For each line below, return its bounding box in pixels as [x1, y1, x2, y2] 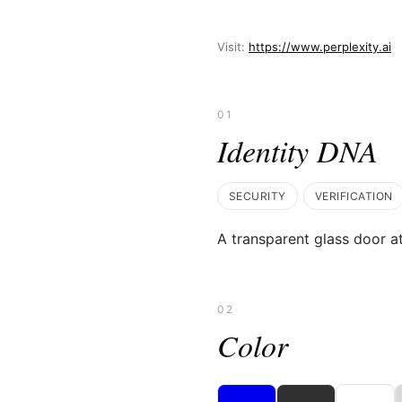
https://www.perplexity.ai [249, 39, 391, 54]
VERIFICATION [314, 189, 393, 203]
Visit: [217, 39, 249, 54]
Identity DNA [217, 130, 378, 170]
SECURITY [229, 189, 286, 203]
